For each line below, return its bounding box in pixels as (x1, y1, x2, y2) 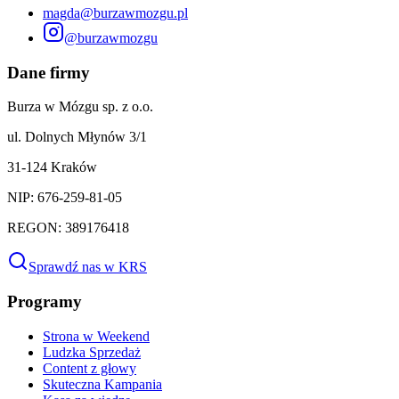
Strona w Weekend (43, 328, 150, 344)
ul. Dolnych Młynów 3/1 (7, 129, 147, 145)
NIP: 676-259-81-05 (7, 190, 122, 206)
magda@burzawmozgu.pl (43, 4, 188, 20)
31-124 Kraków (7, 159, 97, 175)
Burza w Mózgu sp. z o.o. (7, 99, 153, 115)
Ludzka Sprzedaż (43, 344, 141, 360)
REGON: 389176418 (7, 220, 129, 236)
